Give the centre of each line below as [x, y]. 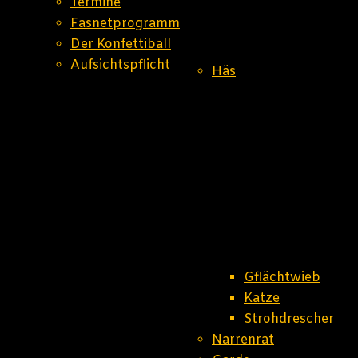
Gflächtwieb [282, 278]
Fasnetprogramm [125, 24]
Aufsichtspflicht [120, 65]
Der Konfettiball [121, 44]
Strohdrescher [289, 319]
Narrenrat [243, 340]
